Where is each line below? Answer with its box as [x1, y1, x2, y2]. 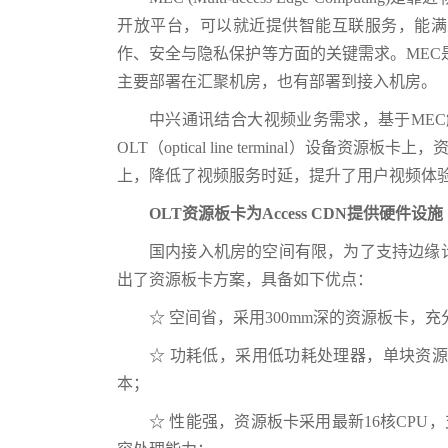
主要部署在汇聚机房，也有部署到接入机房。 [117, 73, 437, 90]
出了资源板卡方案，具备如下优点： [117, 271, 373, 288]
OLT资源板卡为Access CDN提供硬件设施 [149, 205, 443, 222]
